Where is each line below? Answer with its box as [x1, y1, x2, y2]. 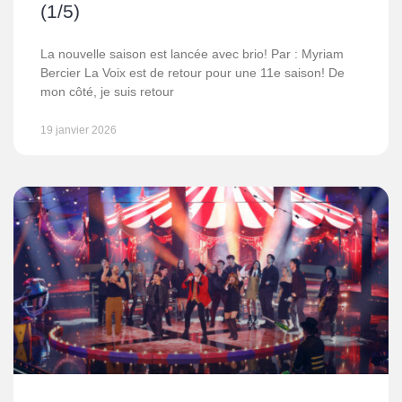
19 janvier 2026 [40, 124, 117, 136]
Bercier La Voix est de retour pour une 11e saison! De [40, 66, 345, 80]
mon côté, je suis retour [40, 84, 174, 99]
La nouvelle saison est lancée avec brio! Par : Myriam [40, 47, 344, 61]
